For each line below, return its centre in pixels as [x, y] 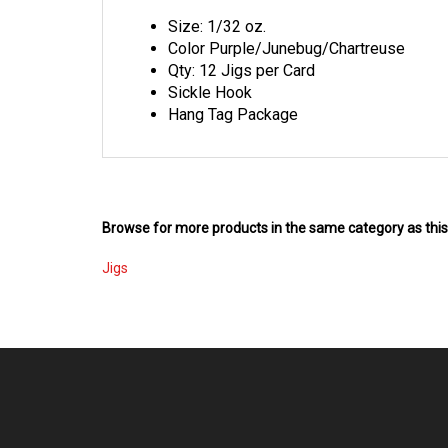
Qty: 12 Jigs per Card [241, 51]
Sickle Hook [210, 73]
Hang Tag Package [233, 95]
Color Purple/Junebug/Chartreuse [286, 29]
